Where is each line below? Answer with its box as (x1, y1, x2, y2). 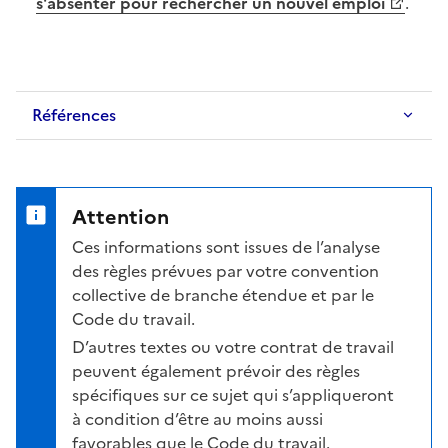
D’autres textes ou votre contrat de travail (72, 334, 394, 359)
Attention (72, 201, 169, 232)
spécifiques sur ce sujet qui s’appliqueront (72, 382, 394, 407)
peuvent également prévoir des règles (72, 358, 360, 383)
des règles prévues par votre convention (72, 258, 379, 283)
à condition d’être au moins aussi (72, 406, 323, 431)
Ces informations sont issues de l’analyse (72, 234, 380, 259)
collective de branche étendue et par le (72, 282, 374, 307)
